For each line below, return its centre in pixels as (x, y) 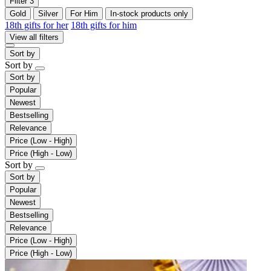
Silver (48, 13)
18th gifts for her (37, 25)
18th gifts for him (104, 25)
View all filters (34, 37)
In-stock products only (149, 13)
